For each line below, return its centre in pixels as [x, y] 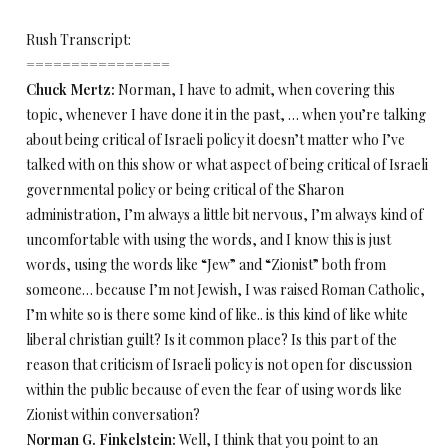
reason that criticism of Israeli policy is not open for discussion [219, 364]
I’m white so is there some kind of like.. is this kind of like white [217, 314]
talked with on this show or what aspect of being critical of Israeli [227, 164]
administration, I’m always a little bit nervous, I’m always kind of [224, 214]
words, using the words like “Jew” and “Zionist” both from [206, 264]
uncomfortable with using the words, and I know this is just [208, 239]
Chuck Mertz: [70, 89]
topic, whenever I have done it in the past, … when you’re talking [226, 114]
